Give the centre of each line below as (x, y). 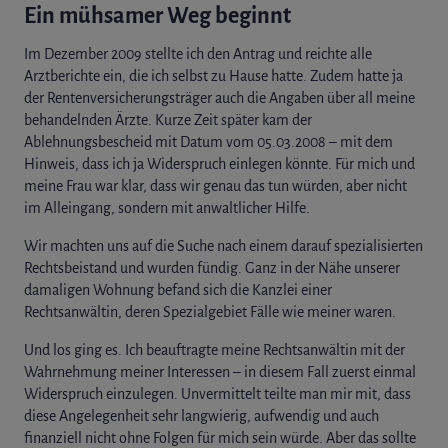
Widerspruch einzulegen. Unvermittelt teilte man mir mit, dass (217, 393)
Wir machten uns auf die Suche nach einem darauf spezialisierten (223, 245)
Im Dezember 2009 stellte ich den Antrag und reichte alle (198, 53)
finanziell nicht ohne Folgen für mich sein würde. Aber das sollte (220, 437)
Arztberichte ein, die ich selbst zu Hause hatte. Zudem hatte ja (213, 75)
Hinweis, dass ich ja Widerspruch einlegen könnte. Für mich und (219, 163)
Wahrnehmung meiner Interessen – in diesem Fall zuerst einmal (220, 371)
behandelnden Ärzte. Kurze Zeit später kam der (168, 119)
